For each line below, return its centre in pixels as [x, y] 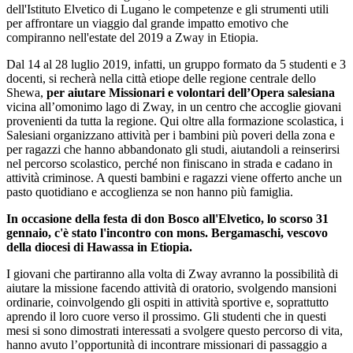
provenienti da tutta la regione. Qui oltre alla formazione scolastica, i [175, 121]
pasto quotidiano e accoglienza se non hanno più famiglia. [150, 191]
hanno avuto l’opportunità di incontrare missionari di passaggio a [167, 344]
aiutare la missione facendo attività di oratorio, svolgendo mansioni [171, 288]
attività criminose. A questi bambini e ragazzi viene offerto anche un [174, 177]
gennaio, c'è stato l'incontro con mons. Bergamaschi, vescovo [167, 232]
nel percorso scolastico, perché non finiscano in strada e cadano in [169, 163]
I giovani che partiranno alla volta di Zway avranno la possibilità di [172, 273]
